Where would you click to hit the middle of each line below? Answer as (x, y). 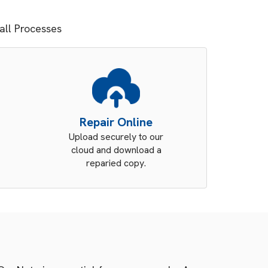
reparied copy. (116, 163)
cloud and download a (116, 150)
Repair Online (116, 122)
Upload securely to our (116, 137)
